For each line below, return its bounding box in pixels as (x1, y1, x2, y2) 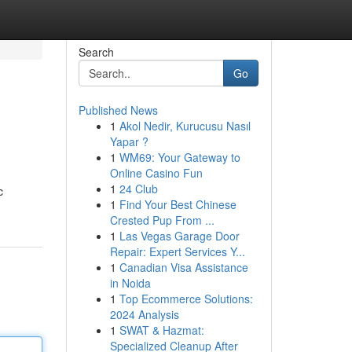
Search (78, 44, 114, 60)
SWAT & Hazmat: (119, 322, 204, 338)
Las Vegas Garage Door (119, 228, 240, 244)
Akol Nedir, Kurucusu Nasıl (119, 118, 251, 134)
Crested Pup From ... (109, 212, 214, 228)
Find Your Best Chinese (119, 196, 236, 212)
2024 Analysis (109, 306, 179, 322)
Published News (78, 102, 158, 118)
